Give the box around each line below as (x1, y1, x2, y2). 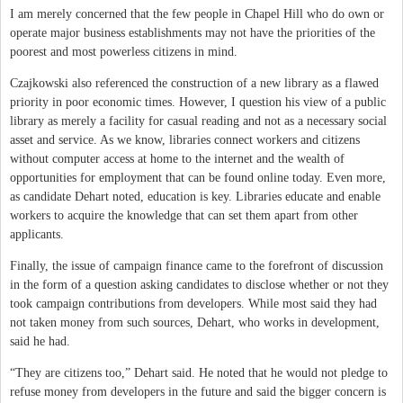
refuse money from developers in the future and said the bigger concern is (10, 384, 386, 399)
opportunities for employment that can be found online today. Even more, (10, 170, 386, 184)
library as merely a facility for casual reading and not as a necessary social (10, 113, 387, 128)
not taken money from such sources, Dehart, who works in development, (10, 315, 380, 329)
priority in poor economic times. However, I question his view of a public (10, 94, 386, 109)
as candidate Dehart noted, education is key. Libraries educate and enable (10, 189, 381, 203)
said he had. (10, 334, 70, 348)
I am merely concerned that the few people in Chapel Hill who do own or (10, 6, 384, 21)
